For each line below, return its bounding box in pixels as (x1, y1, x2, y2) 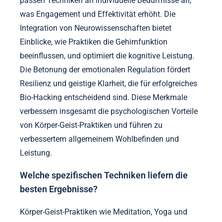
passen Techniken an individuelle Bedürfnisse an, (20, 82, 191, 92)
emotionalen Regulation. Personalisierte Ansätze (20, 68, 189, 78)
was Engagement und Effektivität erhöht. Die (20, 96, 175, 106)
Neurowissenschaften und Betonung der (20, 54, 160, 64)
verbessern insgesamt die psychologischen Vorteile (20, 193, 198, 203)
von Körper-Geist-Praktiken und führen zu (20, 207, 163, 217)
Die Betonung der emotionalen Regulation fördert (20, 151, 190, 161)
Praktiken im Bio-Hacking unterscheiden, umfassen (20, 26, 197, 36)
